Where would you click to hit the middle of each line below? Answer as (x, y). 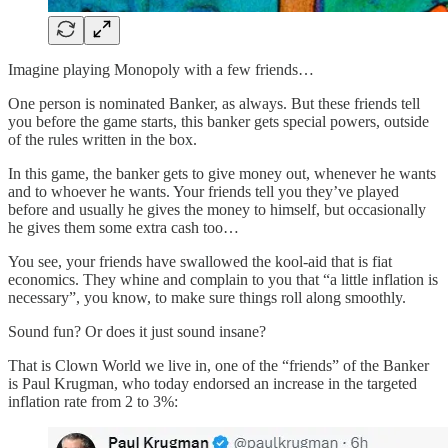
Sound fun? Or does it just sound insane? (137, 331)
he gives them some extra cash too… (123, 227)
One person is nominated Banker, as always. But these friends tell (214, 103)
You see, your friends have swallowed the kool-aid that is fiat (200, 261)
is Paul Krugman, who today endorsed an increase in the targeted (212, 383)
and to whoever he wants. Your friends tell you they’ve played (203, 191)
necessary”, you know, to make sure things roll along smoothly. (207, 297)
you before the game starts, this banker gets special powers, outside (218, 121)
